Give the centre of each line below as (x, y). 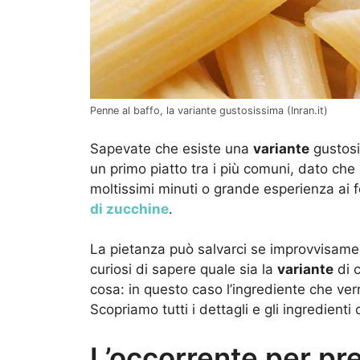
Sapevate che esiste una (172, 148)
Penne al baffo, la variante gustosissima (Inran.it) (209, 111)
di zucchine (129, 209)
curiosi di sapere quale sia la (184, 270)
